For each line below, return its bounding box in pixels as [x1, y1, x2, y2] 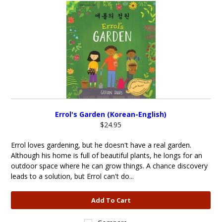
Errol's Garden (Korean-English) [55, 110, 167, 119]
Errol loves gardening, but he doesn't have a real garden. [11, 140, 192, 150]
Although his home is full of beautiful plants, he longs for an [11, 151, 203, 160]
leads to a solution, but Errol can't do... [11, 171, 134, 181]
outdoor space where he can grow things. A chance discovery [11, 161, 208, 170]
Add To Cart [91, 196, 131, 205]
